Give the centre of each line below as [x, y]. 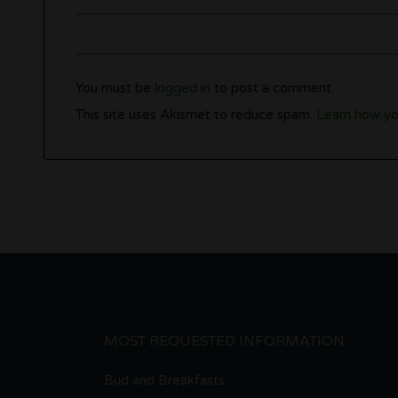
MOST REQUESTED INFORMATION [224, 341]
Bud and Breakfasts [164, 380]
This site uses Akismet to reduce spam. [195, 114]
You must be [115, 88]
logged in [182, 88]
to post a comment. [272, 88]
